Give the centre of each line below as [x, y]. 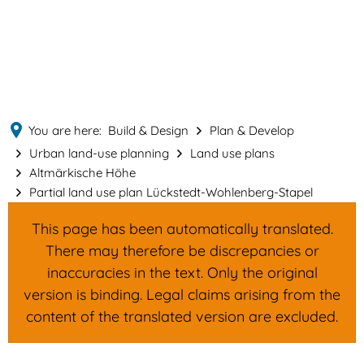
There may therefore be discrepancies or [182, 251]
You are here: [65, 130]
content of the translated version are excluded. [182, 316]
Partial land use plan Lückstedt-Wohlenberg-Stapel [171, 192]
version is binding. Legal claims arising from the [182, 295]
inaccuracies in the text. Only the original [182, 273]
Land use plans [232, 153]
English [254, 64]
